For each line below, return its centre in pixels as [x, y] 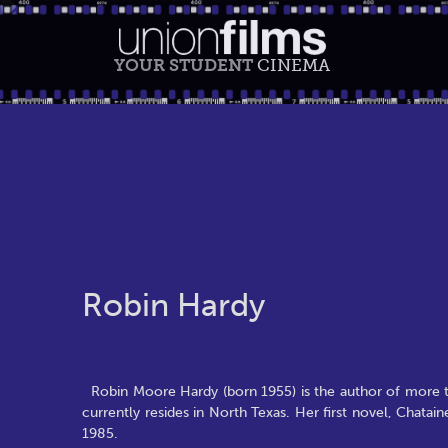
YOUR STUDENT [185, 65]
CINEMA [293, 65]
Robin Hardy [173, 305]
